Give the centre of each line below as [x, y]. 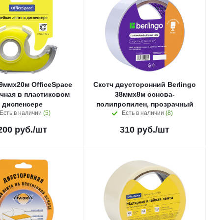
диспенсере [22, 104]
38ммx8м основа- [145, 94]
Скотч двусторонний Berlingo [145, 84]
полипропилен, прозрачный [145, 104]
